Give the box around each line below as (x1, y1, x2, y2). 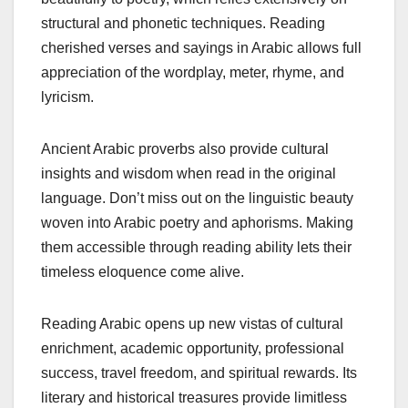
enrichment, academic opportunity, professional (41, 340, 344, 356)
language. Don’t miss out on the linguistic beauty (41, 189, 353, 206)
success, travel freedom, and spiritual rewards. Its (41, 364, 357, 381)
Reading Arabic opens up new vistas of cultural (41, 315, 343, 331)
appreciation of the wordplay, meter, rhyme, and (41, 64, 344, 80)
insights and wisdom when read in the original (41, 165, 336, 181)
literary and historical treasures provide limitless (41, 389, 347, 405)
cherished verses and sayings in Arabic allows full (41, 39, 362, 56)
